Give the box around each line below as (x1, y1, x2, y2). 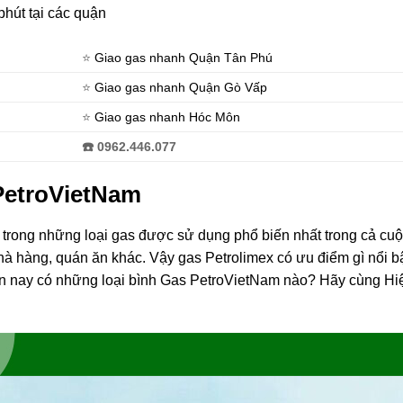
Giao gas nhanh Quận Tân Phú (94, 50, 273, 66)
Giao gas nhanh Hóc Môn (94, 110, 241, 125)
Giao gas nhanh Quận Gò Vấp (94, 80, 268, 95)
